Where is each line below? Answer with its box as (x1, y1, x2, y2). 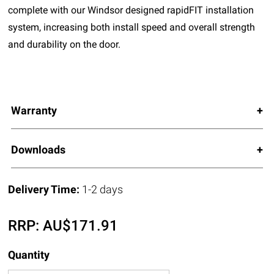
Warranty (10, 103, 57, 117)
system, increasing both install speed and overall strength (8, 21, 256, 33)
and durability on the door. (8, 38, 121, 50)
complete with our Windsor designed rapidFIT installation (8, 4, 254, 16)
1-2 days (82, 182, 124, 196)
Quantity (8, 248, 50, 261)
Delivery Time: (8, 182, 83, 196)
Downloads (10, 143, 65, 156)
